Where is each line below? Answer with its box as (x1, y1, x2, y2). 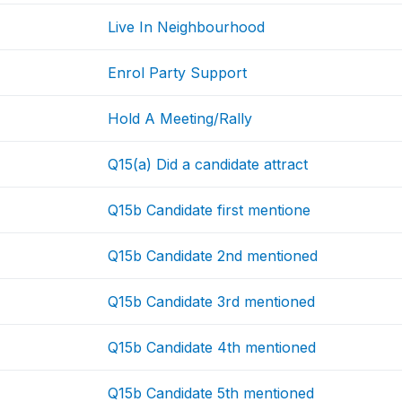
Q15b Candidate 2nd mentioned (108, 247, 319, 265)
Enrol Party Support (108, 64, 248, 82)
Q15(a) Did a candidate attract (108, 155, 309, 173)
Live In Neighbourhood (108, 18, 266, 36)
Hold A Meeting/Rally (108, 109, 253, 127)
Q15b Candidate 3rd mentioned (108, 293, 316, 310)
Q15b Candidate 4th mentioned (108, 338, 317, 356)
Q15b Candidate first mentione (108, 201, 311, 219)
